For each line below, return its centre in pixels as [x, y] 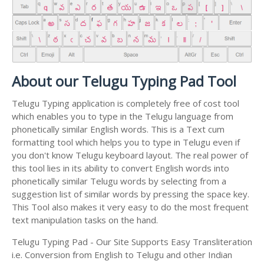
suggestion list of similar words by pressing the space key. [131, 194]
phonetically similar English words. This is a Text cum [118, 129]
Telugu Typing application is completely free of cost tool [126, 103]
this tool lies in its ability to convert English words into [121, 168]
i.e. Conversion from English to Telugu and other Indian [122, 254]
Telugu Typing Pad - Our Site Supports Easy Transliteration [132, 241]
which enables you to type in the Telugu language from [123, 116]
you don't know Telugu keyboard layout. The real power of [130, 155]
